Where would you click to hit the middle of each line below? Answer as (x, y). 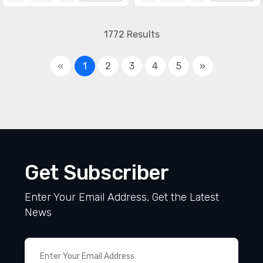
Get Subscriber (97, 173)
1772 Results (131, 34)
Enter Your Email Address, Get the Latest (122, 197)
